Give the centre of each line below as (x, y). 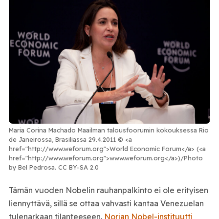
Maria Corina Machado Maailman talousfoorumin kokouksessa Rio (109, 130)
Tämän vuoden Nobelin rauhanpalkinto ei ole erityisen (108, 190)
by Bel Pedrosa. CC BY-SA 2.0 (54, 167)
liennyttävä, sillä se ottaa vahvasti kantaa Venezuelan (106, 203)
